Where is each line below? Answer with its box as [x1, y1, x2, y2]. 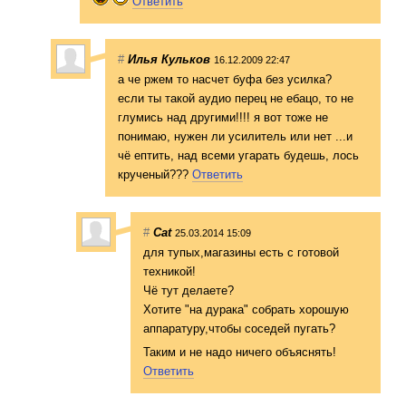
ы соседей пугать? [233, 321, 335, 335]
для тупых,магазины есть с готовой [143, 245, 339, 259]
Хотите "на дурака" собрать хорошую [143, 302, 349, 316]
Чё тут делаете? [143, 283, 234, 297]
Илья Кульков [128, 52, 210, 66]
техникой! [143, 264, 196, 278]
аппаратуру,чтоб [143, 321, 233, 335]
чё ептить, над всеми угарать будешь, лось [118, 148, 359, 162]
